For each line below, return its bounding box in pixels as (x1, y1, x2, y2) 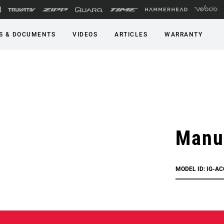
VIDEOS (72, 31, 97, 38)
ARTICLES (114, 31, 147, 38)
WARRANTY (164, 31, 202, 38)
